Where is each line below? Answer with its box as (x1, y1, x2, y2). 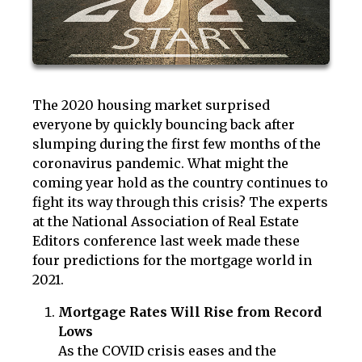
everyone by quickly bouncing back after (32, 116, 295, 133)
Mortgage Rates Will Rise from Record (58, 304, 322, 321)
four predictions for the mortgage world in (32, 252, 312, 269)
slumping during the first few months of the (32, 136, 321, 153)
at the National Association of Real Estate (32, 213, 299, 230)
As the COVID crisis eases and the (58, 343, 276, 360)
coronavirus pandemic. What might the (32, 155, 288, 172)
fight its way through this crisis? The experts (32, 194, 328, 211)
